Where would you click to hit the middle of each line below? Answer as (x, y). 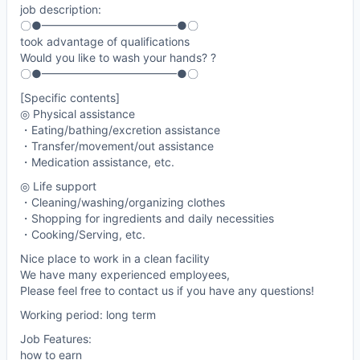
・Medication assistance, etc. (97, 162)
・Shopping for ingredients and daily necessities (147, 219)
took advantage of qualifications (105, 42)
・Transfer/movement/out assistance (117, 146)
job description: (61, 10)
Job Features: (56, 339)
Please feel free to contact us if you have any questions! (167, 291)
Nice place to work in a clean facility (115, 259)
